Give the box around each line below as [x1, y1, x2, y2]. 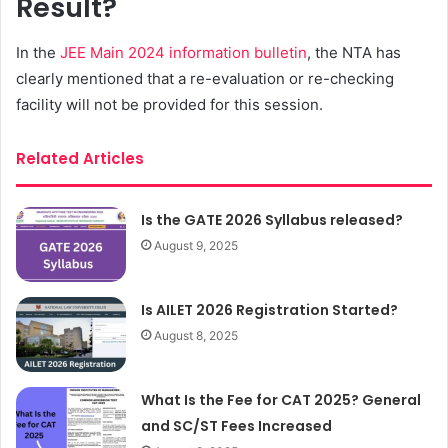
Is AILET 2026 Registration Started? [141, 299, 399, 320]
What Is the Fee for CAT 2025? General [141, 389, 422, 410]
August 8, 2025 [154, 327, 239, 343]
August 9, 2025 [154, 237, 239, 253]
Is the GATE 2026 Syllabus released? [141, 209, 404, 230]
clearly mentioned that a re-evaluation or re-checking [16, 68, 394, 88]
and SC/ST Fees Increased [141, 415, 333, 436]
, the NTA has [307, 42, 401, 62]
